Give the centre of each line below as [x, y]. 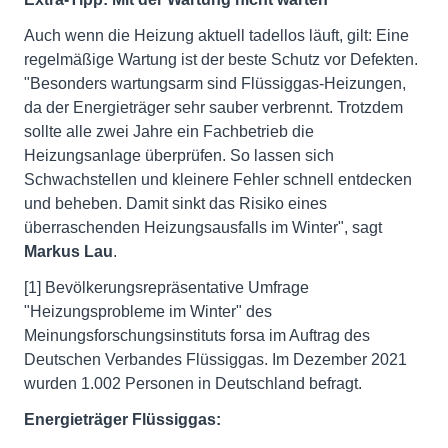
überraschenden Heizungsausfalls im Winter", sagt [203, 228]
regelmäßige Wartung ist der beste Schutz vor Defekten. [221, 60]
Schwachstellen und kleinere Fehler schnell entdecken [218, 180]
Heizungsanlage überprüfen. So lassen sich [179, 156]
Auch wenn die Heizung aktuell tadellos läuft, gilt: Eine [216, 36]
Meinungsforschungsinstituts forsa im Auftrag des [197, 336]
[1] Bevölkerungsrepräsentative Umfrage [166, 288]
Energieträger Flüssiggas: [122, 420]
